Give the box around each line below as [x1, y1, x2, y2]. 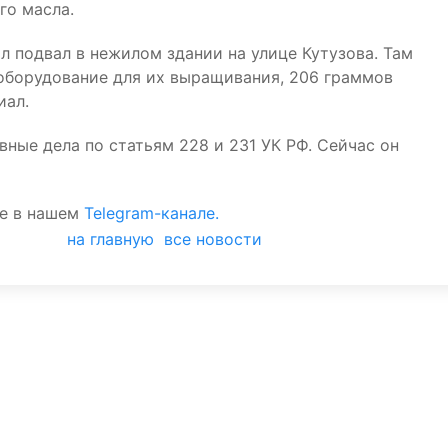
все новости [164, 229, 262, 250]
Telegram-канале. [84, 203, 219, 224]
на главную [67, 229, 154, 250]
